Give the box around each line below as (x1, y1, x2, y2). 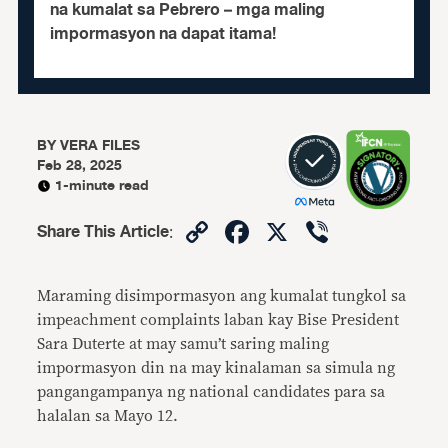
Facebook (253, 210, 397, 253)
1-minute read (55, 174, 150, 197)
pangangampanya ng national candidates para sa (37, 384, 386, 400)
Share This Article (37, 219, 170, 245)
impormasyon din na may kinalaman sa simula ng (37, 360, 396, 376)
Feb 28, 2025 (37, 154, 123, 177)
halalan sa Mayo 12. (37, 408, 179, 424)
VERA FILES (60, 134, 141, 157)
